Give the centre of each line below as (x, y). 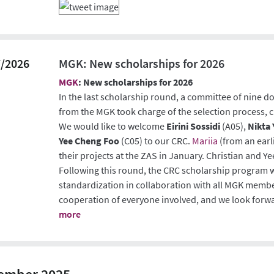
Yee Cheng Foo (89, 140)
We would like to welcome (113, 126)
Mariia (205, 140)
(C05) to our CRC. (156, 140)
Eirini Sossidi (194, 126)
